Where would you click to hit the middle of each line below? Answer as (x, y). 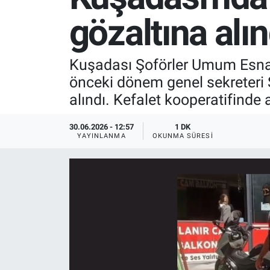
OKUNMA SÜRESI (183, 136)
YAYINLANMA (101, 136)
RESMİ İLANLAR (71, 52)
